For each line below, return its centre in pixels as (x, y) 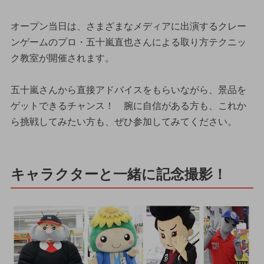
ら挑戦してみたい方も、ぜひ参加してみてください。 (123, 121)
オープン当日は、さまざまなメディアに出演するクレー (128, 26)
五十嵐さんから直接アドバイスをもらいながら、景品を (128, 90)
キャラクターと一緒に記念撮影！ (118, 174)
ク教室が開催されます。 (62, 58)
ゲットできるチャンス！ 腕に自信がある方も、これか (128, 105)
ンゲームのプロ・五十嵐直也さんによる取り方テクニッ (128, 42)
